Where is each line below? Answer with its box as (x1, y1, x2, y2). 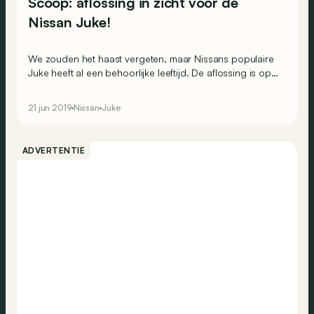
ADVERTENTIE (22, 145, 86, 156)
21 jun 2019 (28, 102, 71, 114)
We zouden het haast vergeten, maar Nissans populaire (28, 53, 274, 65)
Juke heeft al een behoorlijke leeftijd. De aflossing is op (28, 67, 271, 79)
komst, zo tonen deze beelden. (28, 81, 165, 93)
